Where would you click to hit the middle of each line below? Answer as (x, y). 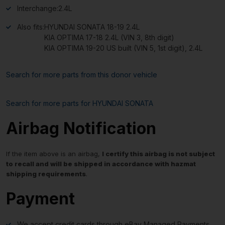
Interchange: (38, 8)
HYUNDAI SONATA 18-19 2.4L (92, 27)
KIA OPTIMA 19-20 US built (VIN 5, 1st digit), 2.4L (123, 48)
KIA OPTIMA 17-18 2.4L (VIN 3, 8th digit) (109, 37)
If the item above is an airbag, (54, 153)
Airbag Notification (81, 128)
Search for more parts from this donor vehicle (82, 74)
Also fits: (31, 27)
